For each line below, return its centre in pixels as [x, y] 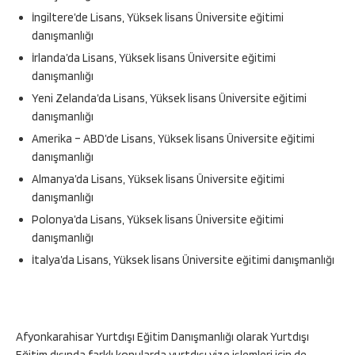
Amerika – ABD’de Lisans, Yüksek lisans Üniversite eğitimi [173, 139]
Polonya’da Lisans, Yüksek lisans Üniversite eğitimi [158, 220]
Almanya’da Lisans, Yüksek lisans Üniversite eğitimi [158, 179]
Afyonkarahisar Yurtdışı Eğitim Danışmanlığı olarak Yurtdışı [162, 337]
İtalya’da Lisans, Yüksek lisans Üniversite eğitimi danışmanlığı [183, 260]
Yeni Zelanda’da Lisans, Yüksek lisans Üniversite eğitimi [169, 99]
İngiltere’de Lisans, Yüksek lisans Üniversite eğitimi [158, 18]
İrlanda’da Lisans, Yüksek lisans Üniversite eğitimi [154, 58]
